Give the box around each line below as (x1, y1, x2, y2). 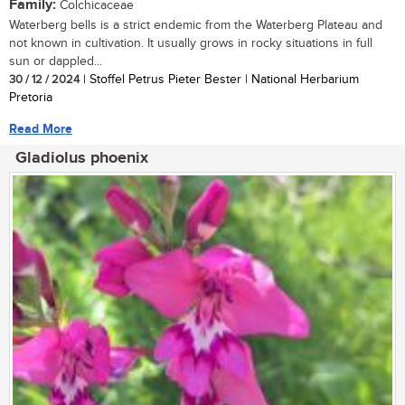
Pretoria (9, 89, 52, 105)
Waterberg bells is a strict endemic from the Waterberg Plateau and (9, 17, 382, 33)
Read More (9, 120, 72, 137)
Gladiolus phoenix (15, 147, 148, 168)
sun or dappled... (9, 53, 102, 69)
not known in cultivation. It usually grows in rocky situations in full (9, 35, 372, 51)
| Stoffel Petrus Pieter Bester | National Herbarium (80, 71, 359, 87)
